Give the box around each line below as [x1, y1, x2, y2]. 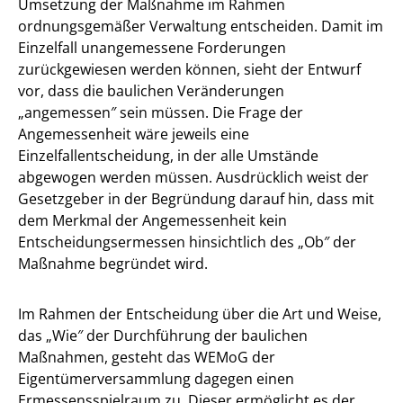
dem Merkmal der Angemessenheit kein [18, 210, 287, 230]
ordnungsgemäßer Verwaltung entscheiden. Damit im [18, 15, 383, 36]
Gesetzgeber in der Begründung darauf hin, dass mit [18, 188, 374, 209]
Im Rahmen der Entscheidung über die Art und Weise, [18, 303, 381, 324]
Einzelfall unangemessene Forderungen [18, 37, 286, 58]
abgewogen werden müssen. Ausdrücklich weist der [18, 166, 369, 187]
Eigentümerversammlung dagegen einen [18, 368, 294, 389]
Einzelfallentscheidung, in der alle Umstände [18, 145, 318, 166]
